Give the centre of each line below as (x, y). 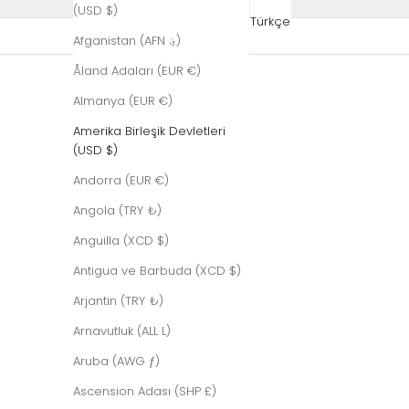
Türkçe (270, 21)
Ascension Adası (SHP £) (145, 391)
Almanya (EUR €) (123, 100)
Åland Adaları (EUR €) (137, 70)
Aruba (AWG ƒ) (116, 361)
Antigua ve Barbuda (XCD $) (157, 270)
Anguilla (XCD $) (121, 240)
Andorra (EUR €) (121, 180)
